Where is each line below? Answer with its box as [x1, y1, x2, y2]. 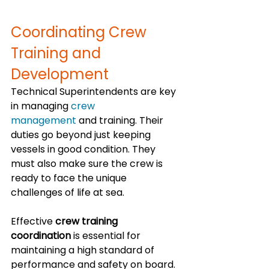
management [11, 113, 76, 128]
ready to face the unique [11, 171, 129, 186]
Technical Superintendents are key [11, 85, 178, 99]
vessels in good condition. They [11, 142, 158, 157]
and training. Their [76, 113, 166, 128]
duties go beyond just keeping [11, 128, 153, 142]
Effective [11, 214, 55, 229]
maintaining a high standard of [11, 243, 157, 258]
